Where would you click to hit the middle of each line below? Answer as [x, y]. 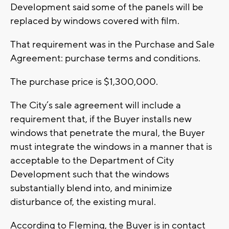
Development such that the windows [90, 175]
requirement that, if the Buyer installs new [101, 119]
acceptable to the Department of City [92, 161]
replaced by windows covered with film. [95, 21]
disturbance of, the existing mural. [83, 202]
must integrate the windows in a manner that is [111, 147]
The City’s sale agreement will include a [96, 106]
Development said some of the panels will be [107, 7]
